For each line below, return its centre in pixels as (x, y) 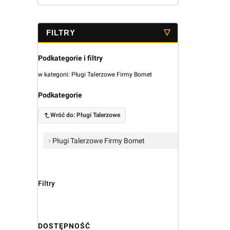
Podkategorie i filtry (70, 58)
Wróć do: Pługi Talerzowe (85, 115)
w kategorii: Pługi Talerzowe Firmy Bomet (95, 74)
